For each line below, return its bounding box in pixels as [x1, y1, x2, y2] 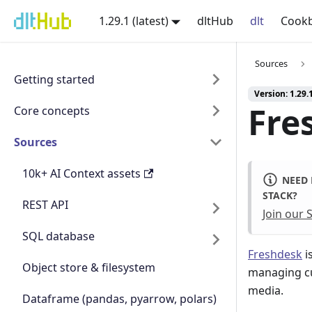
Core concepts [14, 103, 90, 118]
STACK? [263, 189, 297, 203]
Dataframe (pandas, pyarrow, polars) [22, 291, 217, 306]
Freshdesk [248, 247, 302, 263]
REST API [22, 197, 68, 212]
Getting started [14, 72, 95, 87]
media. [248, 283, 283, 299]
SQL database [22, 228, 95, 244]
